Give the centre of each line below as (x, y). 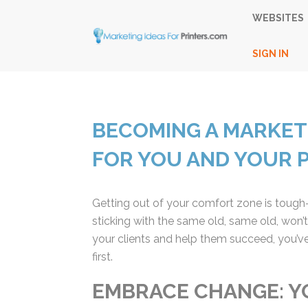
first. (101, 257)
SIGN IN (267, 54)
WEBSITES (275, 18)
